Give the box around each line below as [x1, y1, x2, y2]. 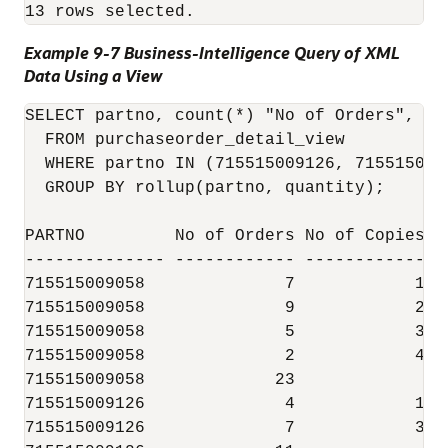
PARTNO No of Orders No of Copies [25, 227, 425, 246]
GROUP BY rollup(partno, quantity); [25, 179, 385, 198]
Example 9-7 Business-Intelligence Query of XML [24, 42, 400, 64]
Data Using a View [24, 65, 162, 87]
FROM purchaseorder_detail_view [25, 131, 345, 150]
